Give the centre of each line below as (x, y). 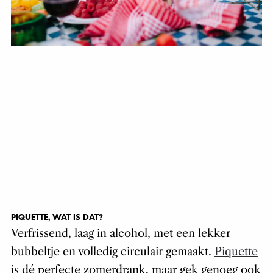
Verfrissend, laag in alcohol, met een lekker (120, 233)
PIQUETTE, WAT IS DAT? (57, 217)
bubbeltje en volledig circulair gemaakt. (112, 251)
